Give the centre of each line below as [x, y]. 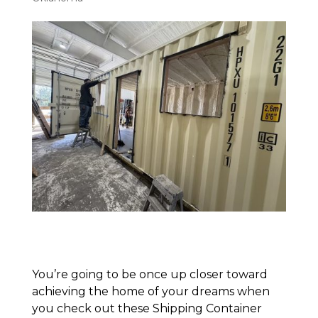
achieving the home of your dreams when [150, 292]
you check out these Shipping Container [147, 309]
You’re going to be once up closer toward [149, 275]
